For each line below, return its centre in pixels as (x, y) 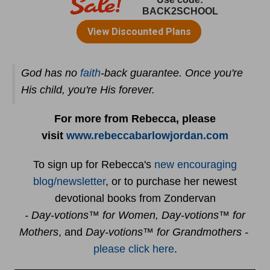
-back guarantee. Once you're (172, 73)
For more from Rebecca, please (135, 119)
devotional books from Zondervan (135, 198)
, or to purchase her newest (171, 181)
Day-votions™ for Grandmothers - (168, 232)
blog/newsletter (69, 181)
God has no (51, 73)
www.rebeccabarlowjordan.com (147, 136)
